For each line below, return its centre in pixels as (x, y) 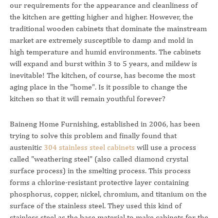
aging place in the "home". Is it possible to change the (99, 87)
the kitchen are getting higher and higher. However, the (101, 17)
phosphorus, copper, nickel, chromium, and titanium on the (108, 194)
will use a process (165, 147)
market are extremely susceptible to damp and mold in (101, 40)
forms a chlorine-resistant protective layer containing (99, 182)
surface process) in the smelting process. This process (100, 171)
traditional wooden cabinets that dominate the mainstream (108, 28)
